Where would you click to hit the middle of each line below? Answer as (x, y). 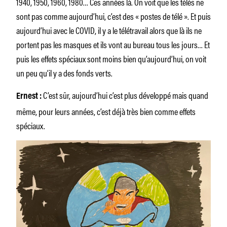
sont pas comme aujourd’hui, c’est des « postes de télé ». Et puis (113, 15)
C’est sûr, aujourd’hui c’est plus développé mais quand (125, 94)
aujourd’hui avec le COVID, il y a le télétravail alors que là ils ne (109, 30)
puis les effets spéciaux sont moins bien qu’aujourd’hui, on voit (111, 58)
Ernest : (29, 97)
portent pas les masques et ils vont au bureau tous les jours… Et (113, 44)
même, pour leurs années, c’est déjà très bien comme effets (106, 111)
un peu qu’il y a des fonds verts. (64, 72)
